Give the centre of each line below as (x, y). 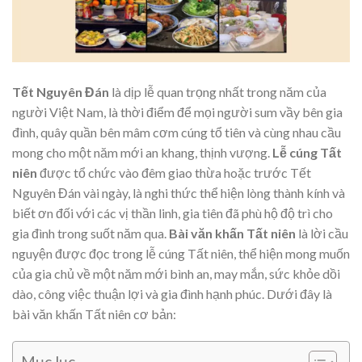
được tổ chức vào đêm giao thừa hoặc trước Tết (174, 173)
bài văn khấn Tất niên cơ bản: (94, 314)
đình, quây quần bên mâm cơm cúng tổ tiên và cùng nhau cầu (177, 133)
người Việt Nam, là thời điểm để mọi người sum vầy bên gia (177, 112)
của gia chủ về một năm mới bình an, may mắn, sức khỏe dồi (176, 274)
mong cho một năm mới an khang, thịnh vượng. (142, 153)
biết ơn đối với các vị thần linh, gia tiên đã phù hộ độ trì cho (173, 213)
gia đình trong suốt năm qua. (90, 234)
